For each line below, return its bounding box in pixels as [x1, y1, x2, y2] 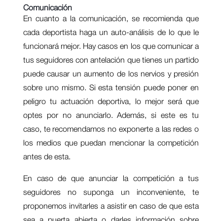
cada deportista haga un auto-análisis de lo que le [23, 28, 199, 37]
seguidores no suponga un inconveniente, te [23, 187, 199, 197]
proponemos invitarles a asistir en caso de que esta [23, 201, 199, 211]
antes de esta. [23, 152, 71, 161]
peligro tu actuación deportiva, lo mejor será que [23, 97, 199, 106]
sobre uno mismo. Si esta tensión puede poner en [23, 83, 199, 92]
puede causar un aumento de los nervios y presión [23, 69, 199, 78]
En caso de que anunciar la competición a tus [23, 174, 199, 183]
